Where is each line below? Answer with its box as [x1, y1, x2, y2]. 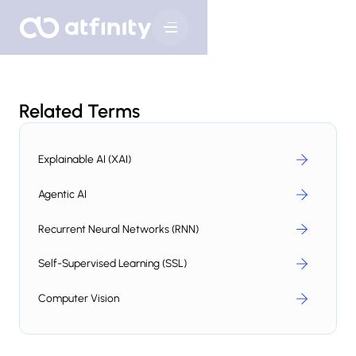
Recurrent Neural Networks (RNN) [38, 222, 199, 235]
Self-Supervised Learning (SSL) [38, 257, 188, 270]
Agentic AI [38, 187, 87, 200]
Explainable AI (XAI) [38, 153, 132, 166]
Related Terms [18, 99, 140, 122]
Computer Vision [38, 291, 120, 304]
